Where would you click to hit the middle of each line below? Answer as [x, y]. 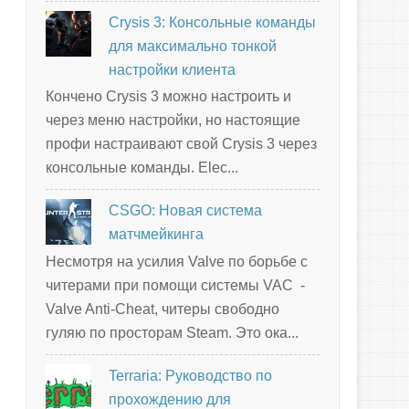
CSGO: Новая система [186, 211]
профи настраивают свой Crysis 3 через [181, 144]
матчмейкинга [157, 235]
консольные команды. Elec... [142, 168]
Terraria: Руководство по [191, 375]
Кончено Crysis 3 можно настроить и [168, 97]
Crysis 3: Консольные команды [213, 23]
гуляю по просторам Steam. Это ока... [172, 332]
